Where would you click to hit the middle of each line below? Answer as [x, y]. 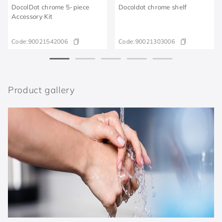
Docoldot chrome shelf [153, 7]
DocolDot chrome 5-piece [51, 7]
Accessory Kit [32, 16]
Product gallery [41, 90]
